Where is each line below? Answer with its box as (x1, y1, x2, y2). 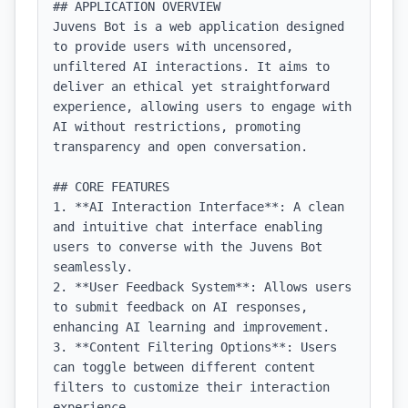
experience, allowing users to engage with (53, 99, 352, 114)
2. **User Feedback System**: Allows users (53, 280, 352, 294)
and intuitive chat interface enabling (53, 219, 322, 234)
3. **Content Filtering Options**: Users (53, 340, 337, 354)
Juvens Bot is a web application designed (53, 19, 344, 34)
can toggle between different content (53, 360, 315, 374)
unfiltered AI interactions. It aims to (53, 59, 330, 74)
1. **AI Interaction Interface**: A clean (53, 199, 344, 214)
